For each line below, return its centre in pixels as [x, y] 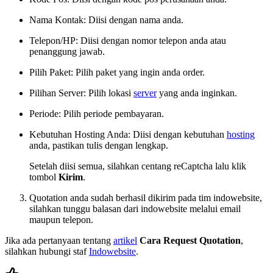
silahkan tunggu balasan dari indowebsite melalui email [135, 208]
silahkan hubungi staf [47, 251]
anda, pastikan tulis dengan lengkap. [99, 145]
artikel [125, 240]
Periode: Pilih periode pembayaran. [97, 113]
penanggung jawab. [67, 51]
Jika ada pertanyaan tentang [59, 240]
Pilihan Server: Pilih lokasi [81, 93]
